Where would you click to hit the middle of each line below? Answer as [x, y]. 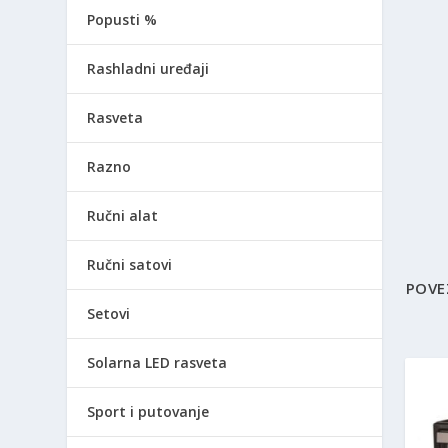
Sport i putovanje [148, 411]
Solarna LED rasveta [157, 362]
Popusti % [122, 19]
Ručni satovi [130, 264]
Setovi [109, 313]
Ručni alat [123, 215]
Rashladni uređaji [148, 68]
